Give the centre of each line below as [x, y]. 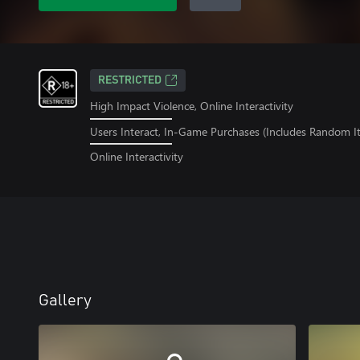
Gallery [65, 301]
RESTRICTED [130, 80]
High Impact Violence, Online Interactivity [192, 106]
